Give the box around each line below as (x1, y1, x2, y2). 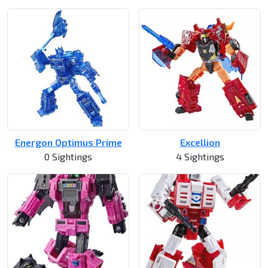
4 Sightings (175, 151, 224, 163)
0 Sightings (44, 151, 92, 163)
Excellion (179, 136, 220, 148)
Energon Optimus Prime (14, 136, 122, 148)
